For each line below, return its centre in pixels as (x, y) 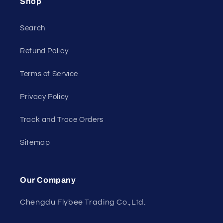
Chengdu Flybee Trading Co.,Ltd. (83, 202)
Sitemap (35, 143)
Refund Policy (44, 51)
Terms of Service (49, 74)
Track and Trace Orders (62, 120)
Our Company (48, 180)
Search (33, 28)
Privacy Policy (44, 97)
